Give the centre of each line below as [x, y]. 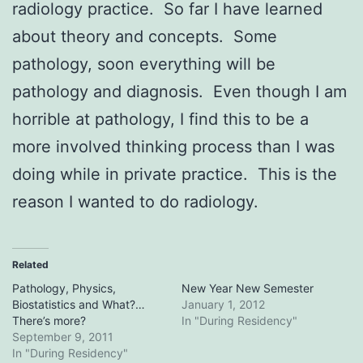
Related [30, 264]
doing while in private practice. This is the [175, 174]
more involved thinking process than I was [173, 146]
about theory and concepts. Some [145, 36]
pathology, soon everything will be [144, 64]
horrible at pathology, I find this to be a [160, 119]
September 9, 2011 [63, 336]
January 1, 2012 [223, 304]
